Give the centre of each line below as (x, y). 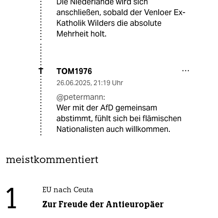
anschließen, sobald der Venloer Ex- (121, 12)
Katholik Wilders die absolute (109, 23)
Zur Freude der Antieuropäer (103, 204)
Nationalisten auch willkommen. (113, 129)
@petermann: (81, 97)
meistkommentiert (52, 160)
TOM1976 (74, 71)
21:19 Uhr (108, 82)
